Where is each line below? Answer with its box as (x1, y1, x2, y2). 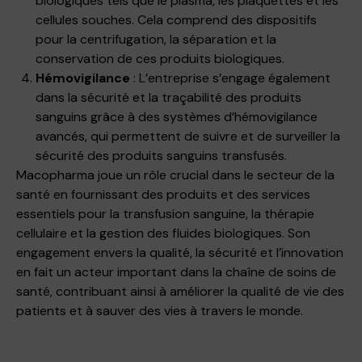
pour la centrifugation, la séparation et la (36, 30, 276, 48)
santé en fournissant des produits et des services (16, 185, 310, 203)
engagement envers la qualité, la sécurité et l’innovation (16, 243, 343, 261)
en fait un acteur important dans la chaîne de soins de (16, 263, 336, 280)
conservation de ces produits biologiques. (36, 49, 284, 67)
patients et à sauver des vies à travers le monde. (16, 301, 303, 319)
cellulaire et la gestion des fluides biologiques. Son (16, 224, 310, 242)
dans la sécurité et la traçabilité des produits (36, 88, 301, 106)
